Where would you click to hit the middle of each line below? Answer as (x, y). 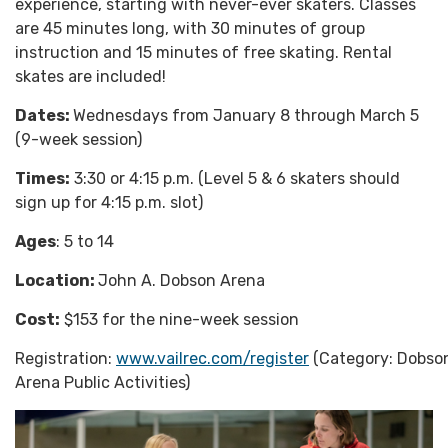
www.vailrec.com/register (212, 358)
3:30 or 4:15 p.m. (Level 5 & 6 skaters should (235, 178)
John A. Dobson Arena (181, 280)
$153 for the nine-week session (179, 319)
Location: (56, 280)
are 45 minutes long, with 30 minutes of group (190, 28)
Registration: (65, 358)
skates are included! (90, 76)
